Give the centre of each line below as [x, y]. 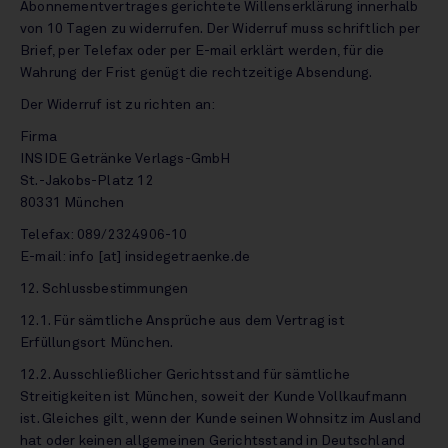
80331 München [74, 203]
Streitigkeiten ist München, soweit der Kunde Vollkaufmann [214, 397]
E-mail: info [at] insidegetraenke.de [140, 257]
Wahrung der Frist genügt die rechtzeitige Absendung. [198, 73]
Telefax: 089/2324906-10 [104, 235]
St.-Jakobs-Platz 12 [87, 181]
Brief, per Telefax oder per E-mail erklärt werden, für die [202, 51]
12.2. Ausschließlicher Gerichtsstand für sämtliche [185, 375]
